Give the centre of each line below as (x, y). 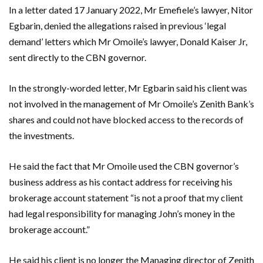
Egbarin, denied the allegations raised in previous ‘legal (117, 25)
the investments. (41, 135)
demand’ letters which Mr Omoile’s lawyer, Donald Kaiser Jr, (128, 41)
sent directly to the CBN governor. (77, 57)
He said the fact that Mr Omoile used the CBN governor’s (124, 166)
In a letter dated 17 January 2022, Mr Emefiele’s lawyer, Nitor (131, 9)
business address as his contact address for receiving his (121, 181)
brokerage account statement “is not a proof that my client (126, 197)
